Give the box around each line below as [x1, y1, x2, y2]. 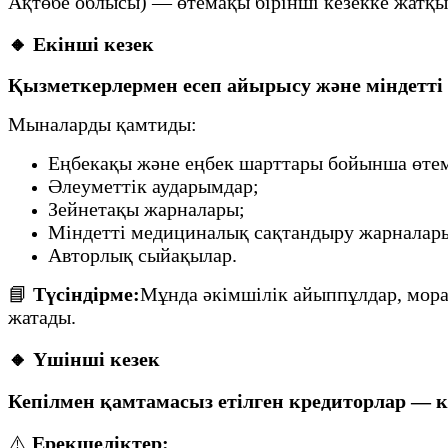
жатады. [8, 306, 76, 329]
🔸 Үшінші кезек [8, 348, 160, 370]
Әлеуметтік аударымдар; [48, 175, 259, 198]
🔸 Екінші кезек [8, 32, 154, 55]
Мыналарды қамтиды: [8, 113, 197, 136]
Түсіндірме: [33, 283, 140, 306]
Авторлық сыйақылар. [48, 244, 237, 267]
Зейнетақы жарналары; [48, 198, 245, 221]
